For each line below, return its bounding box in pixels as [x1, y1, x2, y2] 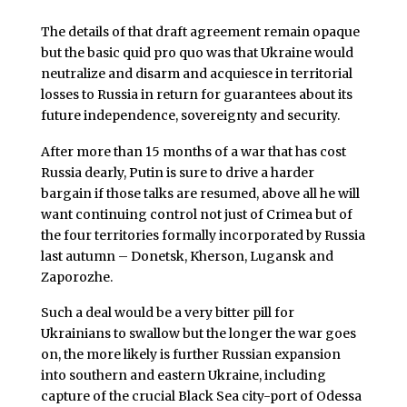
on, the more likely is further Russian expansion [40, 346, 341, 363]
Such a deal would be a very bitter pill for [40, 304, 294, 322]
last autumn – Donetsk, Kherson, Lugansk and [40, 247, 333, 264]
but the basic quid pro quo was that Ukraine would [40, 44, 353, 61]
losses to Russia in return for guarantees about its [40, 85, 352, 103]
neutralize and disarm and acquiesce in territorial [40, 65, 352, 82]
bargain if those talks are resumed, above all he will [40, 184, 360, 202]
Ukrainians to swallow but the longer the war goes [40, 325, 356, 342]
